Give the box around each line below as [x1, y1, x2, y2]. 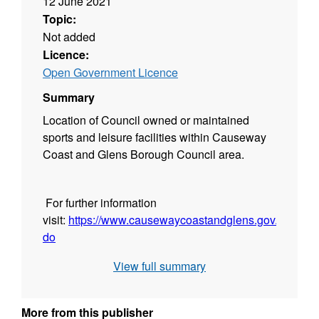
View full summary [113, 258, 206, 275]
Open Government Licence [43, 63, 178, 80]
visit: [43, 211, 68, 228]
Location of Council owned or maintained [43, 111, 249, 128]
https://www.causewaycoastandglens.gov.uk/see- [68, 211, 315, 228]
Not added [43, 28, 95, 45]
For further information [43, 194, 157, 211]
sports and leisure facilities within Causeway [43, 128, 266, 145]
